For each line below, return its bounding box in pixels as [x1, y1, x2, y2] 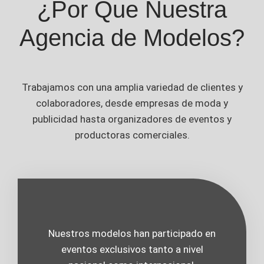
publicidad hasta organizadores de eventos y [32, 113, 232, 126]
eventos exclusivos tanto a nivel [61, 243, 203, 256]
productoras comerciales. [74, 129, 190, 141]
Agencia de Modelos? [19, 25, 245, 51]
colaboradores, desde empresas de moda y [36, 97, 228, 110]
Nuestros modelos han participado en [48, 227, 216, 240]
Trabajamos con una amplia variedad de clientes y [21, 81, 243, 94]
